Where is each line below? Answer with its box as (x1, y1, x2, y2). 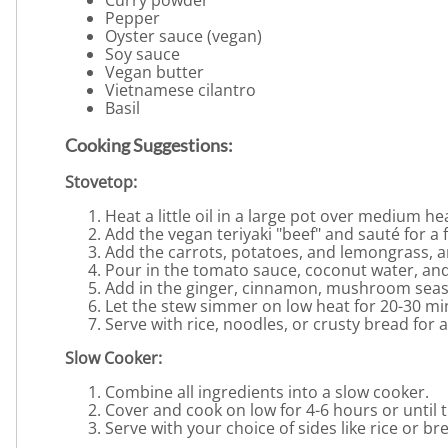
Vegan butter (105, 61, 204, 84)
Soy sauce (105, 43, 180, 66)
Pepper (105, 7, 160, 30)
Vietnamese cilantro (105, 79, 256, 102)
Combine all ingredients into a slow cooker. (105, 381, 429, 404)
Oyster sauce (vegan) (105, 25, 262, 48)
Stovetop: (65, 171, 137, 194)
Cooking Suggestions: (65, 134, 233, 157)
